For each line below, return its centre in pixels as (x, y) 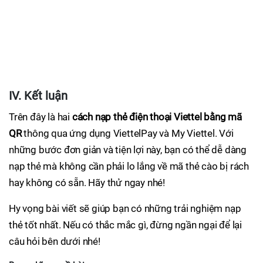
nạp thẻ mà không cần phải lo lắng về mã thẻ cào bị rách (129, 166)
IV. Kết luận (38, 96)
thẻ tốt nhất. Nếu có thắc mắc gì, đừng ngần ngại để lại (125, 225)
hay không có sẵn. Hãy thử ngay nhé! (87, 183)
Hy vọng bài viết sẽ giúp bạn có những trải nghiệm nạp (125, 209)
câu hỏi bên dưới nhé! (55, 242)
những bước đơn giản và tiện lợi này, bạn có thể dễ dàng (128, 150)
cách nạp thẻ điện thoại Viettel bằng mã (157, 117)
